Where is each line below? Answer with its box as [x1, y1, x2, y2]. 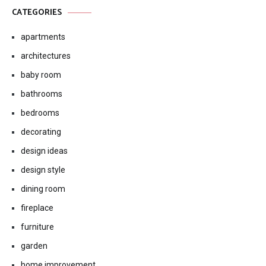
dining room [21, 184, 65, 194]
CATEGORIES [12, 6, 62, 20]
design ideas [21, 146, 68, 156]
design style [21, 165, 65, 175]
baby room [21, 70, 61, 80]
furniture [21, 222, 54, 232]
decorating [21, 127, 61, 137]
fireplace [21, 203, 53, 213]
